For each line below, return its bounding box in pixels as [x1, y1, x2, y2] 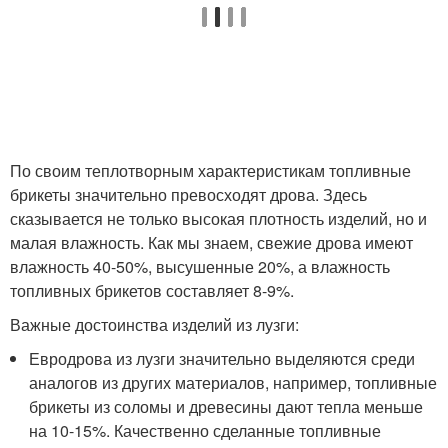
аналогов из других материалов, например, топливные [29, 371, 438, 395]
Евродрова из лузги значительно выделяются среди [29, 347, 416, 371]
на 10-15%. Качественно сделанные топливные [29, 419, 382, 443]
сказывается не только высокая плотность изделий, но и [10, 207, 427, 231]
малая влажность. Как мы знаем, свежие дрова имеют [10, 231, 413, 255]
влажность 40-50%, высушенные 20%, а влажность [10, 255, 390, 279]
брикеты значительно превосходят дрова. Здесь [10, 183, 367, 207]
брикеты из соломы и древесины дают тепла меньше [29, 395, 424, 419]
